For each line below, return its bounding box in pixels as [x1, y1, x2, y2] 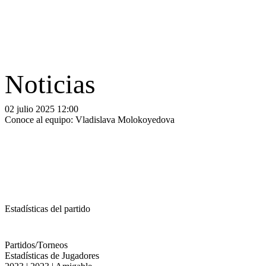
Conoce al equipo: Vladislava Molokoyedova [5, 115, 175, 125]
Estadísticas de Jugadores [5, 251, 99, 261]
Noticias [5, 69, 96, 99]
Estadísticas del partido [5, 204, 90, 214]
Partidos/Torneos [5, 240, 68, 250]
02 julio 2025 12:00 [5, 104, 78, 114]
